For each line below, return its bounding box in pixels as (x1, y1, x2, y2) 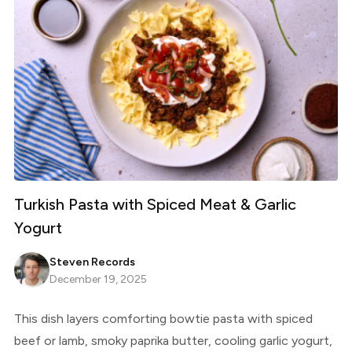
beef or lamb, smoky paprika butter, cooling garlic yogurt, (13, 333, 332, 349)
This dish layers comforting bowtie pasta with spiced (13, 311, 313, 327)
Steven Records (49, 255, 135, 269)
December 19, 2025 (49, 273, 147, 287)
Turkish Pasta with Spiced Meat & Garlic (13, 195, 296, 214)
